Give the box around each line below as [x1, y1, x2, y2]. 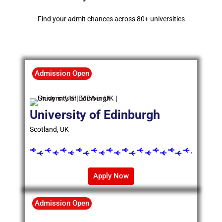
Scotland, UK [30, 125, 69, 134]
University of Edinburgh [30, 108, 160, 122]
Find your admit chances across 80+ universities [37, 15, 185, 23]
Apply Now [93, 171, 129, 181]
